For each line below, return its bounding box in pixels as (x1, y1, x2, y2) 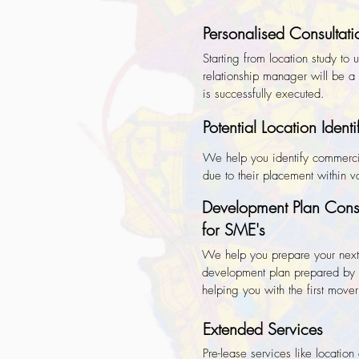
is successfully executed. (203, 86, 329, 102)
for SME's (202, 219, 265, 240)
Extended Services (203, 318, 323, 340)
